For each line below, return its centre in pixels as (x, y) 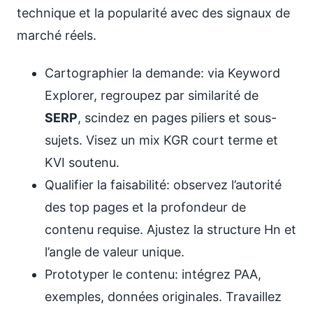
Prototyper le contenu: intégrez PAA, (153, 274)
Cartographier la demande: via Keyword (162, 73)
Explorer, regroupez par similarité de (152, 95)
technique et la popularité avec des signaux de (153, 13)
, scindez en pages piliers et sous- (177, 118)
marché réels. (57, 35)
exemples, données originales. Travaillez (163, 297)
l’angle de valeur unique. (115, 252)
